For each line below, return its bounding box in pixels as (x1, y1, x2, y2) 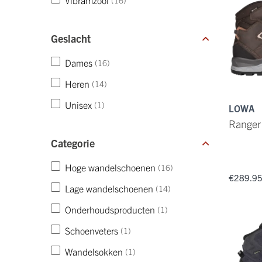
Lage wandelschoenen (65, 182, 153, 194)
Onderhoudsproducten (65, 204, 155, 215)
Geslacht (51, 32, 91, 45)
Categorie (51, 136, 95, 150)
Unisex (65, 99, 92, 111)
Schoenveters (65, 225, 118, 236)
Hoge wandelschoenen (65, 161, 156, 173)
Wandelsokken (65, 246, 123, 257)
